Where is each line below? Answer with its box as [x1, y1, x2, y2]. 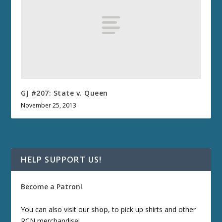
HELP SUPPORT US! [21, 154, 102, 166]
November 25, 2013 [21, 101, 77, 110]
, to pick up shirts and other [108, 204, 196, 214]
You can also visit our [21, 204, 92, 214]
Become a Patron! [21, 182, 83, 192]
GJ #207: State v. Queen [21, 88, 108, 98]
